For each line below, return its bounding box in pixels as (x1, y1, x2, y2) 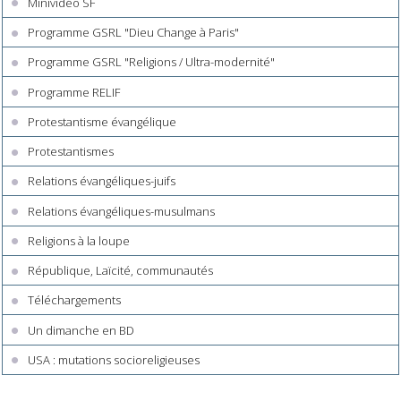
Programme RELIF (28, 83, 121, 100)
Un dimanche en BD (28, 321, 135, 338)
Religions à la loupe (28, 232, 131, 249)
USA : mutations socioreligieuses (28, 351, 200, 368)
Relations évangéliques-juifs (28, 173, 176, 190)
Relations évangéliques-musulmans (28, 202, 216, 219)
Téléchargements (28, 292, 122, 309)
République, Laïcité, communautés (28, 262, 214, 279)
